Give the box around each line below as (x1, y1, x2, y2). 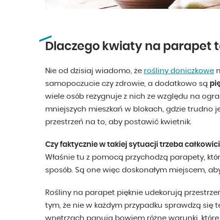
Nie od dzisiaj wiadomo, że (45, 67, 144, 75)
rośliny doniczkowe (144, 67, 214, 75)
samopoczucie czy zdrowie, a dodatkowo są (45, 80, 210, 88)
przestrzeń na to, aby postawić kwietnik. (45, 118, 192, 126)
